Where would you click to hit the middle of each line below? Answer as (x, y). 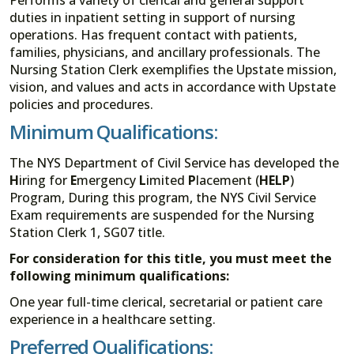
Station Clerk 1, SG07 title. (87, 232)
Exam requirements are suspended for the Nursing (162, 215)
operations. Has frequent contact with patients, (153, 34)
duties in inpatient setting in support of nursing (153, 17)
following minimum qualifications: (119, 275)
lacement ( (228, 180)
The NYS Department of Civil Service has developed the (174, 162)
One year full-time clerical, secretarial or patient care (166, 302)
